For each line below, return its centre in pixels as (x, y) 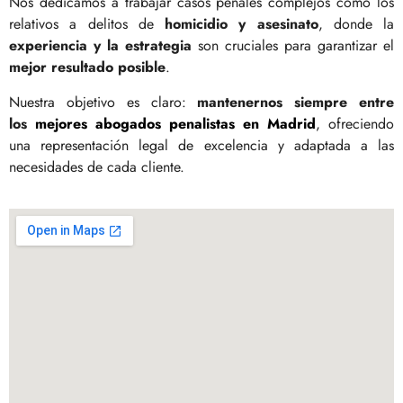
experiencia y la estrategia (100, 46)
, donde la (356, 24)
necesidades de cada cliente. (97, 166)
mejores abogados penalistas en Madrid (175, 123)
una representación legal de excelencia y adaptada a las (201, 145)
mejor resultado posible (87, 67)
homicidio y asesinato (242, 24)
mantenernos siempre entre (296, 102)
